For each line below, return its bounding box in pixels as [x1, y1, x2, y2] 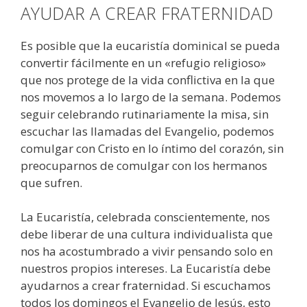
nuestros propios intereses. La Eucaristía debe [21, 260, 271, 277]
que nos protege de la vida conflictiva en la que [21, 71, 275, 88]
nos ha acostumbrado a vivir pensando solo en [21, 243, 273, 260]
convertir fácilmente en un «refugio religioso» [21, 54, 266, 71]
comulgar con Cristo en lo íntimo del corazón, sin [21, 140, 284, 156]
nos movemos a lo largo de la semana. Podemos [21, 88, 281, 105]
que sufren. [21, 174, 82, 191]
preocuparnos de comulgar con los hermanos [21, 157, 267, 173]
